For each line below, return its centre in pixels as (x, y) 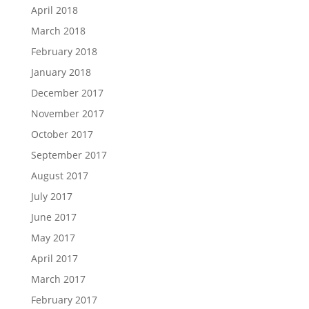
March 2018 (58, 31)
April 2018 (54, 10)
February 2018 (64, 51)
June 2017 (53, 217)
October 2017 (62, 134)
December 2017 (67, 93)
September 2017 (69, 155)
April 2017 (54, 258)
